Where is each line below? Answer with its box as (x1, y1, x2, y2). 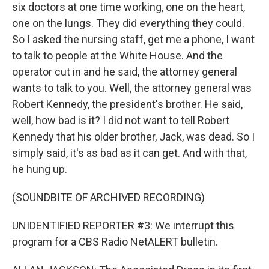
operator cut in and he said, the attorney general (12, 65, 237, 78)
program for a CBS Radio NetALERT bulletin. (12, 235, 218, 248)
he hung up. (12, 163, 67, 175)
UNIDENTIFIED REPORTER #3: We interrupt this (12, 219, 234, 232)
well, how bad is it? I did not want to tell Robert (12, 114, 229, 127)
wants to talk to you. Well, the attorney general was (12, 82, 252, 94)
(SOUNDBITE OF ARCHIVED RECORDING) (12, 191, 205, 204)
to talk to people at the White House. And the (12, 49, 223, 62)
